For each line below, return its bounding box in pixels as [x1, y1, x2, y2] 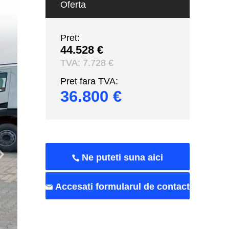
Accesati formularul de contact [55, 181, 190, 192]
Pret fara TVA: [60, 76, 118, 86]
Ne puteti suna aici [81, 152, 163, 163]
